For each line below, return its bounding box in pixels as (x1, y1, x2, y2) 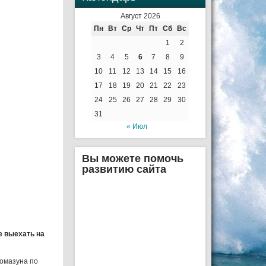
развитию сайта (82, 163, 166, 175)
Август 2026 (120, 12, 160, 20)
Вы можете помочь (82, 153, 183, 164)
